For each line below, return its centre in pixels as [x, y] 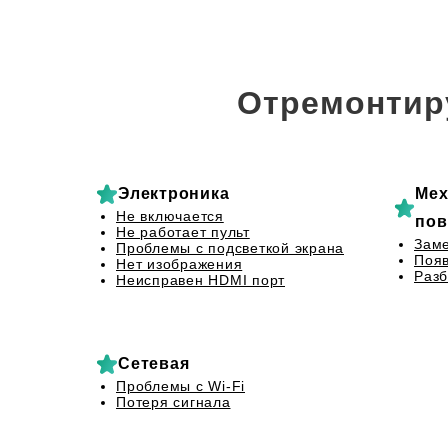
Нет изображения [179, 264]
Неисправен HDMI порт [200, 280]
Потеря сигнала [173, 402]
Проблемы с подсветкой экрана [230, 248]
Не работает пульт [183, 232]
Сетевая [154, 363]
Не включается [170, 216]
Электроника [174, 193]
